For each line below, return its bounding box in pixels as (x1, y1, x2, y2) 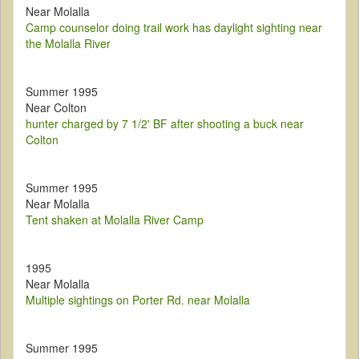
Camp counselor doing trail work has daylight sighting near (26, 19, 322, 36)
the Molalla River (26, 35, 111, 52)
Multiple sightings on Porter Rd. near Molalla (26, 292, 250, 309)
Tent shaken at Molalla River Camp (26, 212, 204, 228)
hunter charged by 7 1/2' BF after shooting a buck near (26, 115, 304, 132)
